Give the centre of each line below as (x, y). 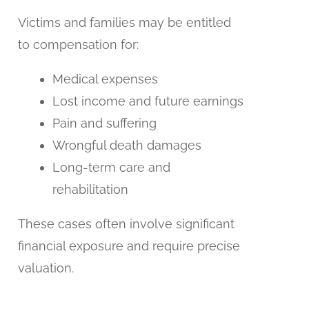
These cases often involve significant (126, 223)
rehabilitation (90, 189)
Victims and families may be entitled (124, 22)
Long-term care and (111, 167)
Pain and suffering (104, 123)
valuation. (46, 268)
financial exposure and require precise (129, 246)
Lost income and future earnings (148, 101)
